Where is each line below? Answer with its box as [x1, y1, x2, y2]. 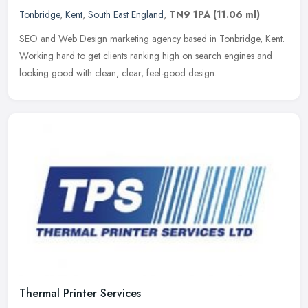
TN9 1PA [169, 8, 210, 22]
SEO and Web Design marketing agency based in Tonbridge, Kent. [19, 32, 285, 46]
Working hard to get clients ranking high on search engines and [19, 49, 272, 63]
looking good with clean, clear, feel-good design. [19, 66, 217, 80]
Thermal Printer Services [19, 285, 141, 301]
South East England [88, 8, 164, 22]
